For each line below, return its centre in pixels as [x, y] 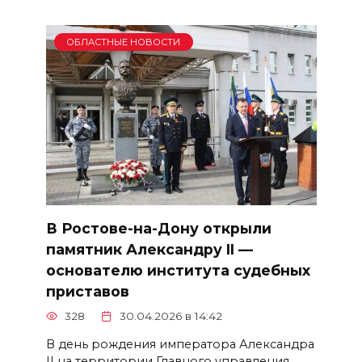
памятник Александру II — [149, 249]
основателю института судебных [178, 270]
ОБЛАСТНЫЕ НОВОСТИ [124, 42]
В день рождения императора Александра [180, 344]
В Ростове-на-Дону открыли [158, 228]
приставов [87, 291]
